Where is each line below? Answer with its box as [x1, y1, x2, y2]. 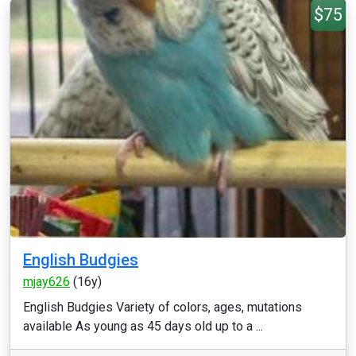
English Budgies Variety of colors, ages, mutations [23, 300, 302, 315]
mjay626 [23, 274, 70, 289]
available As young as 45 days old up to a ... [23, 319, 263, 334]
